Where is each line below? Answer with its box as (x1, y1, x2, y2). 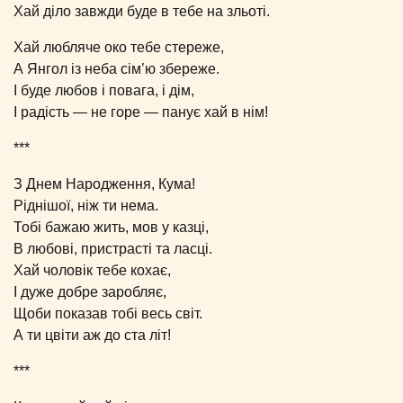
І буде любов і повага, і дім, (13, 82, 194, 98)
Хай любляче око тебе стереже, (13, 39, 224, 55)
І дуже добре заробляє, (13, 283, 166, 300)
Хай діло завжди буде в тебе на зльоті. (13, 3, 270, 19)
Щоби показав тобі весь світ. (13, 305, 202, 321)
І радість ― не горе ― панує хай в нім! (13, 103, 268, 120)
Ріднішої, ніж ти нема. (13, 197, 158, 213)
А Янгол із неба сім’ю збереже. (13, 60, 219, 76)
